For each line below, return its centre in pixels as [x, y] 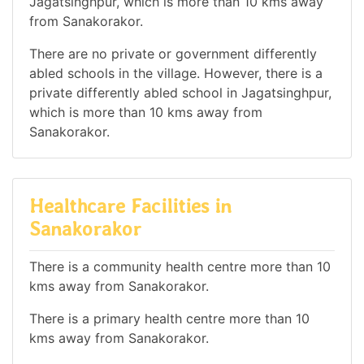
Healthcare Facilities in [130, 206]
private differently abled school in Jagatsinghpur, [180, 93]
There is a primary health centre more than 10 [169, 318]
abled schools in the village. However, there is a [176, 74]
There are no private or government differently [173, 54]
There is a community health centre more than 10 [180, 266]
